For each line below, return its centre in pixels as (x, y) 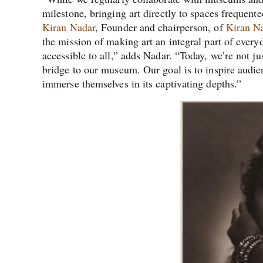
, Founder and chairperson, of (161, 27)
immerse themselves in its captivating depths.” (142, 83)
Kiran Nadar (69, 27)
